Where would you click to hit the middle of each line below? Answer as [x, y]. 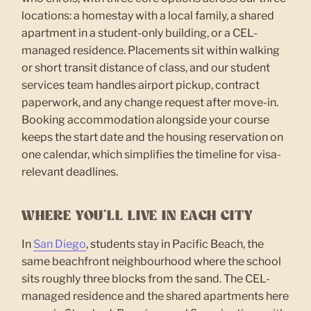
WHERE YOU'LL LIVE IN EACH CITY [137, 216]
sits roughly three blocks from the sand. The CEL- [146, 278]
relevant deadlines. [70, 171]
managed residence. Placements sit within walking [151, 50]
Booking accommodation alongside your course [146, 119]
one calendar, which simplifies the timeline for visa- [152, 154]
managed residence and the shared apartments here [155, 296]
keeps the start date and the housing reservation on [153, 137]
